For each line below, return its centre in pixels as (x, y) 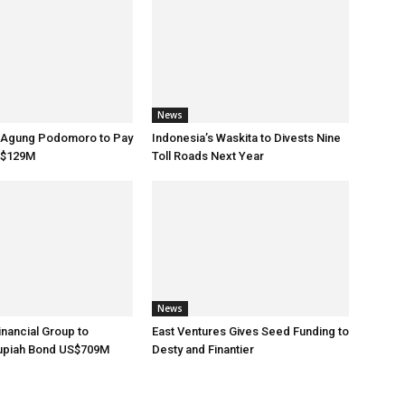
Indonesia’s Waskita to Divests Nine (246, 138)
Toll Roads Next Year (208, 156)
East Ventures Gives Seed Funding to (250, 331)
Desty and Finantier (203, 349)
